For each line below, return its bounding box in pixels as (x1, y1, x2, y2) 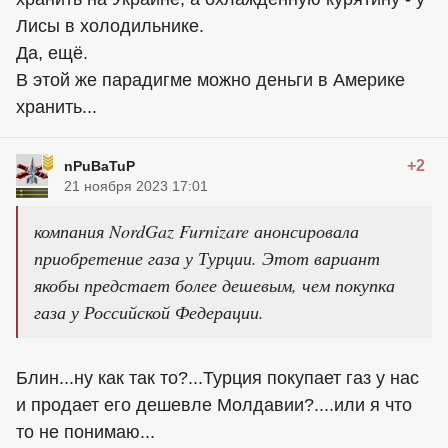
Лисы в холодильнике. (16, 16, 204, 37)
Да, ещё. (16, 43, 88, 64)
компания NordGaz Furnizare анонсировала (34, 219, 359, 244)
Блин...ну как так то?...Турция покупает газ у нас (16, 368, 419, 389)
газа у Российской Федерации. (34, 300, 264, 325)
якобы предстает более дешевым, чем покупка (34, 273, 395, 298)
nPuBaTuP (64, 158, 135, 175)
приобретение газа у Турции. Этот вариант (34, 246, 380, 271)
